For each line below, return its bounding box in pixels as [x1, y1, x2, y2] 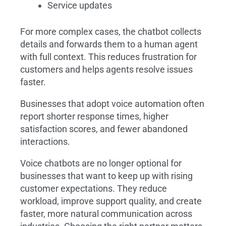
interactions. [20, 136, 70, 147]
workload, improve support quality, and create [20, 196, 202, 206]
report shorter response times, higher [20, 111, 168, 122]
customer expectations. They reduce [20, 183, 167, 194]
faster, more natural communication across [20, 208, 192, 219]
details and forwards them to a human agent [20, 39, 198, 49]
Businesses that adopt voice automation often [20, 98, 204, 109]
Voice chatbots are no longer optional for [20, 158, 182, 168]
